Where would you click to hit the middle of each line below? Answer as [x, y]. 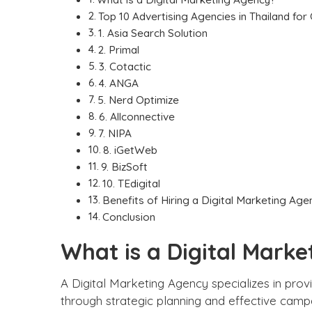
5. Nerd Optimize [139, 100]
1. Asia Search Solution [153, 33]
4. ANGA [119, 83]
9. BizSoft [125, 167]
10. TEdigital [132, 184]
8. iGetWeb [131, 150]
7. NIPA [115, 133]
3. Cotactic [125, 67]
